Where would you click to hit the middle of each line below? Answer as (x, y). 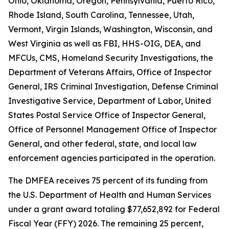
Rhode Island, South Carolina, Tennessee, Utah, (101, 15)
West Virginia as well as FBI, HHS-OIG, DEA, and (105, 43)
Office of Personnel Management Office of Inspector (112, 129)
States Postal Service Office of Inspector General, (107, 115)
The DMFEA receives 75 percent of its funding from (108, 180)
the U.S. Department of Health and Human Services (110, 195)
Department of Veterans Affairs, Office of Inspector (110, 72)
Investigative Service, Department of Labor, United (110, 101)
